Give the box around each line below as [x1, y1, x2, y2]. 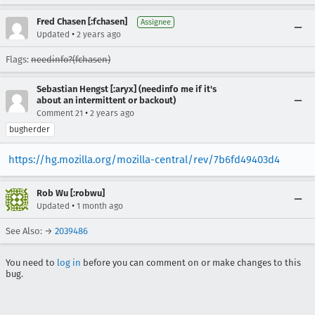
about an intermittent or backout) [37, 94, 176, 105]
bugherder [9, 124, 50, 134]
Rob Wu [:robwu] [37, 187, 105, 198]
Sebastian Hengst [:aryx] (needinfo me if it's [37, 83, 217, 94]
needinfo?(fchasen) [31, 53, 110, 65]
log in [57, 257, 81, 268]
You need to [6, 257, 57, 268]
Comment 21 [37, 108, 83, 118]
